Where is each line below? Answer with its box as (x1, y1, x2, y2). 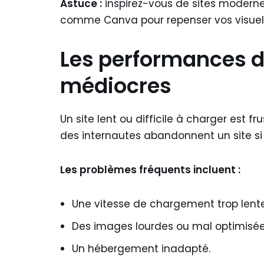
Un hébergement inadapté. (72, 242, 210, 256)
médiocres (60, 71, 171, 100)
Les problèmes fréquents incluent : (60, 163, 240, 177)
